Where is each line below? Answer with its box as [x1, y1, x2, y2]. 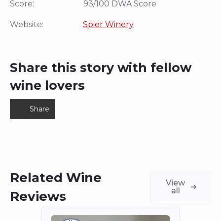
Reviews [10, 188, 66, 204]
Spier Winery [83, 19, 134, 29]
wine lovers [10, 77, 85, 93]
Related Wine [10, 169, 102, 185]
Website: [10, 19, 83, 29]
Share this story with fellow [10, 60, 191, 75]
